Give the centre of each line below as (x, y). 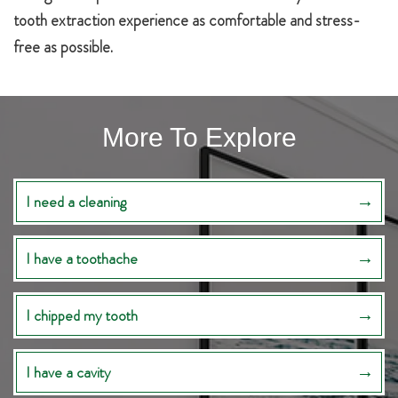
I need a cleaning (76, 202)
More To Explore (199, 137)
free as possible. (63, 47)
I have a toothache (82, 259)
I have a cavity (68, 372)
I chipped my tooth (82, 315)
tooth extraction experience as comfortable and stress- (187, 20)
